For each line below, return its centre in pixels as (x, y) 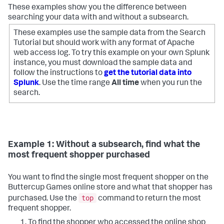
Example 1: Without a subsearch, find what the (104, 145)
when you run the (170, 84)
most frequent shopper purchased (79, 156)
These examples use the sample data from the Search (109, 34)
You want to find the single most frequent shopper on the (108, 178)
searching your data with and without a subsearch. (98, 18)
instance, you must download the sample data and (103, 64)
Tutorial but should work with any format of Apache (104, 44)
